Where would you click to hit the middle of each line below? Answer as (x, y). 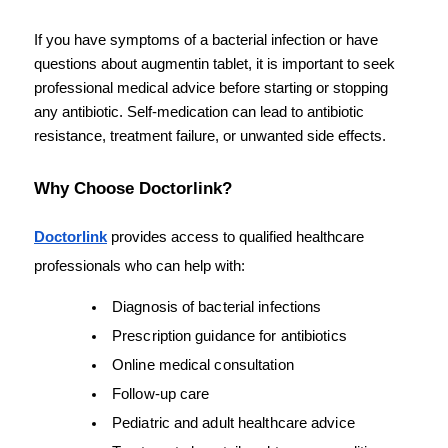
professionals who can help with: (139, 265)
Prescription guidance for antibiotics (229, 335)
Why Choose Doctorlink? (133, 187)
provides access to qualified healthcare (235, 236)
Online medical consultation (203, 364)
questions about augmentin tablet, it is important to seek (214, 64)
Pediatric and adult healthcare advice (233, 422)
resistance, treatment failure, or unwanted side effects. (210, 136)
